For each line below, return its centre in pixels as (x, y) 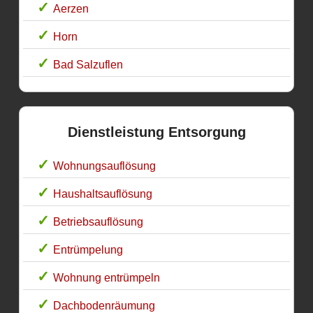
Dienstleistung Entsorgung (156, 132)
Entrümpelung (88, 250)
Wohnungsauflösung (105, 166)
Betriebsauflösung (99, 222)
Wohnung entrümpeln (107, 278)
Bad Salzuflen (88, 65)
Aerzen (71, 9)
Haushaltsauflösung (103, 194)
